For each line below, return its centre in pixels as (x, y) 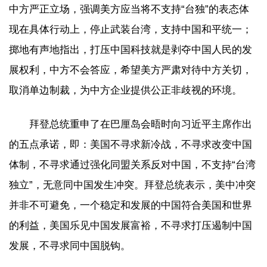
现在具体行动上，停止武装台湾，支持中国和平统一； (131, 30)
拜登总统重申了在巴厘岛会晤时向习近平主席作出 (141, 124)
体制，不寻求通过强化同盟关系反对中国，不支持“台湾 (132, 164)
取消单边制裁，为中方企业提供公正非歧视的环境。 (125, 90)
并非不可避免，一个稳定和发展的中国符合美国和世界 (131, 205)
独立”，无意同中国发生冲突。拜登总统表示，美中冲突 (132, 185)
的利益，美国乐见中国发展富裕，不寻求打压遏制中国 (131, 225)
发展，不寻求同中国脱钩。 (70, 246)
